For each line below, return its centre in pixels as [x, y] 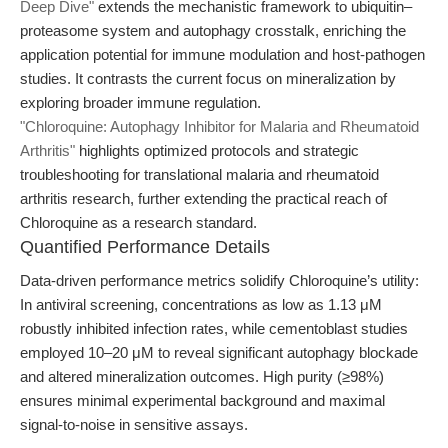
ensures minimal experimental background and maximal [202, 400]
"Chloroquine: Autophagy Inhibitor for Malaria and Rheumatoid [219, 126]
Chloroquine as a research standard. [138, 222]
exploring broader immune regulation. [140, 102]
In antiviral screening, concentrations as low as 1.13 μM [201, 304]
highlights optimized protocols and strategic [217, 150]
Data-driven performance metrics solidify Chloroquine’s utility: [219, 280]
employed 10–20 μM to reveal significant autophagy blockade [219, 352]
